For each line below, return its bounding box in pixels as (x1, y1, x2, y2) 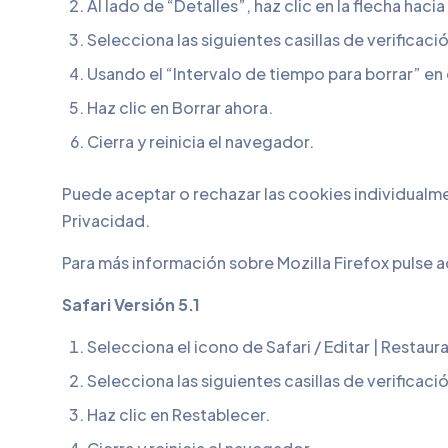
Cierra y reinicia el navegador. (87, 131, 314, 152)
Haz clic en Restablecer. (87, 404, 270, 425)
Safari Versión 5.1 (62, 294, 200, 315)
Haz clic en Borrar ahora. (87, 97, 273, 118)
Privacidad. (62, 210, 150, 231)
